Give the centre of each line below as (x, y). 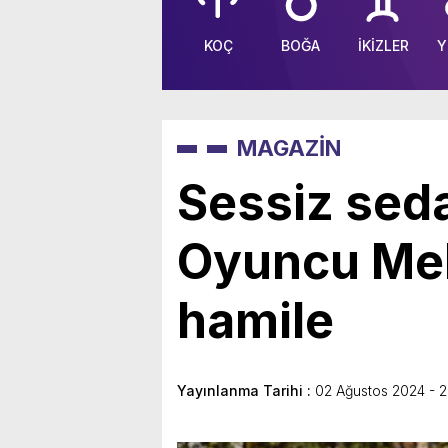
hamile (255, 320)
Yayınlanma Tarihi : (246, 390)
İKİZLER (383, 45)
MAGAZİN (289, 148)
